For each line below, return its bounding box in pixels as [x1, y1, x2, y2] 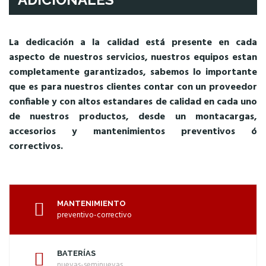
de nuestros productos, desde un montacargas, [9, 109, 257, 125]
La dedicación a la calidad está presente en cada [9, 34, 257, 50]
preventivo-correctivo [57, 208, 132, 221]
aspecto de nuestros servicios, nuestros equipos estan [9, 49, 257, 65]
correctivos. [9, 138, 63, 154]
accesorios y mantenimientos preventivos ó [9, 123, 257, 140]
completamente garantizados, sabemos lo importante [9, 64, 257, 80]
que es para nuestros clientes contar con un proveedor [9, 79, 257, 95]
